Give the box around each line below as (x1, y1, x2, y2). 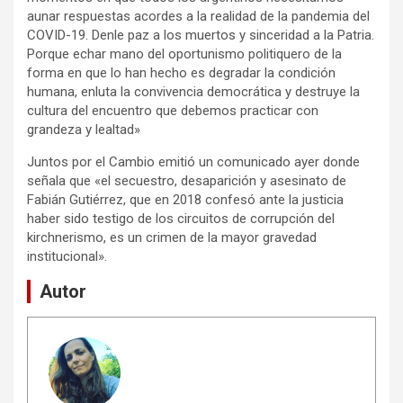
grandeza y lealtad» (27, 121, 140, 138)
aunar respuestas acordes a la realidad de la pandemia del (27, 7, 370, 24)
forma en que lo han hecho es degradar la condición (27, 64, 336, 81)
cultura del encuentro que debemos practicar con (27, 102, 318, 119)
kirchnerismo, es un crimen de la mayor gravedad (27, 228, 317, 246)
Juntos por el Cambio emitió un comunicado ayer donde (27, 153, 360, 170)
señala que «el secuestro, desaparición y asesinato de (27, 172, 346, 189)
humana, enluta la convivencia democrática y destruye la (27, 83, 360, 100)
